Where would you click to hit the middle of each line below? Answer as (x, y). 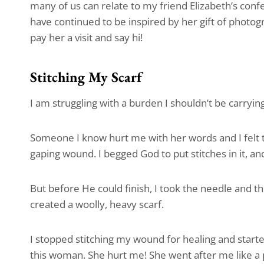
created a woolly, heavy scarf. (97, 204)
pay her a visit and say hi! (86, 37)
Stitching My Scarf (86, 77)
